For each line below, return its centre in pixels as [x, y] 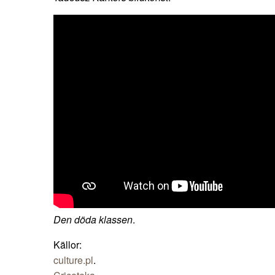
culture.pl [73, 260]
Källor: [68, 244]
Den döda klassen [93, 219]
